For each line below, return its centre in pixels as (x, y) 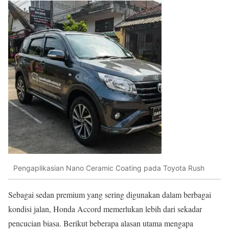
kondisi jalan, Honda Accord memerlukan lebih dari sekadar (105, 209)
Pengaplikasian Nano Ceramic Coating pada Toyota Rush (109, 168)
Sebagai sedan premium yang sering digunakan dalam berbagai (110, 194)
